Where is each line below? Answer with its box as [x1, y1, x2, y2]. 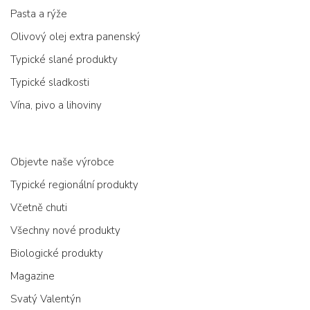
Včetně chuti [10, 201, 67, 215]
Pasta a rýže [10, 7, 67, 21]
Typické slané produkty [10, 53, 118, 66]
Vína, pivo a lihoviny [10, 98, 102, 112]
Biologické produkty [10, 246, 103, 260]
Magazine [10, 269, 55, 283]
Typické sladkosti [10, 75, 89, 89]
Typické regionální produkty [10, 178, 138, 192]
